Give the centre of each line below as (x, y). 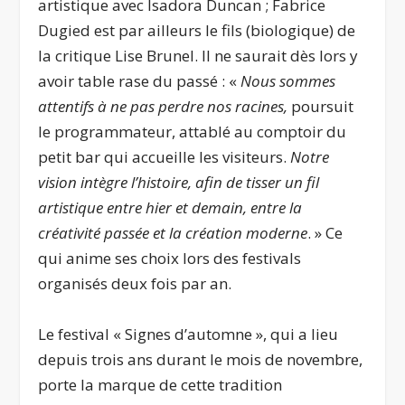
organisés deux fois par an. (135, 284)
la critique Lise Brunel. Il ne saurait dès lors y (198, 56)
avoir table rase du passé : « (140, 81)
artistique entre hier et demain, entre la (170, 208)
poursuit (323, 107)
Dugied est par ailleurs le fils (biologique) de (197, 31)
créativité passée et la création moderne (173, 233)
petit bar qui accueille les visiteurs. (163, 157)
